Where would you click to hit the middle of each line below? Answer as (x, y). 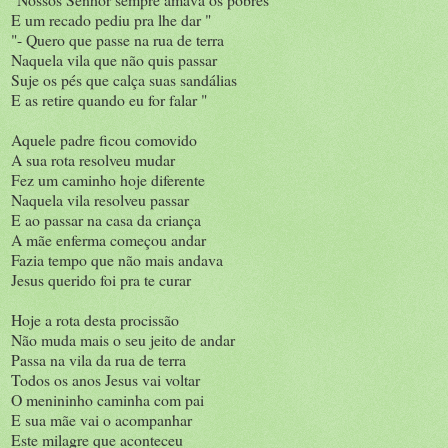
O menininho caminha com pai (107, 399)
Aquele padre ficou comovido (104, 139)
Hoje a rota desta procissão (95, 319)
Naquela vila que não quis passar (114, 59)
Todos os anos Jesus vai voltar (105, 379)
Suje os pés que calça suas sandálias (124, 79)
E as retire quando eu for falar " (109, 99)
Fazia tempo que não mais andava (117, 259)
